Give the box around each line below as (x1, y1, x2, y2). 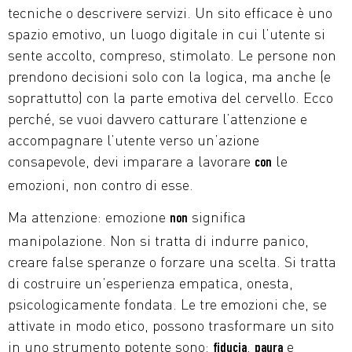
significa (188, 207, 246, 225)
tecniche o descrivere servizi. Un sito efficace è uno (8, 3, 332, 21)
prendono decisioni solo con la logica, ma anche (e (8, 67, 331, 85)
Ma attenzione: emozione (8, 207, 170, 225)
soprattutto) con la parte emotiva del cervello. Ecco (8, 88, 333, 106)
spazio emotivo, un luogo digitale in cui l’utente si (8, 24, 325, 42)
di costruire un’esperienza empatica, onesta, (8, 273, 293, 291)
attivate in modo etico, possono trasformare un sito (8, 316, 334, 334)
